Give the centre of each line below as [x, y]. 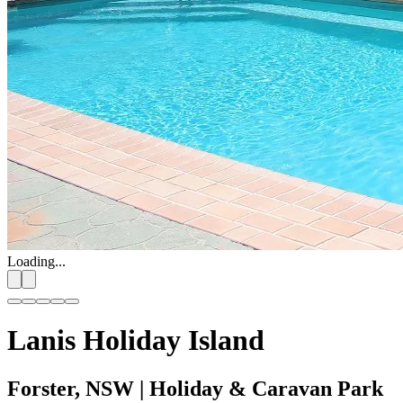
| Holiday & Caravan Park [259, 388]
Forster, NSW [71, 388]
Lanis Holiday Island [136, 340]
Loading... [36, 261]
